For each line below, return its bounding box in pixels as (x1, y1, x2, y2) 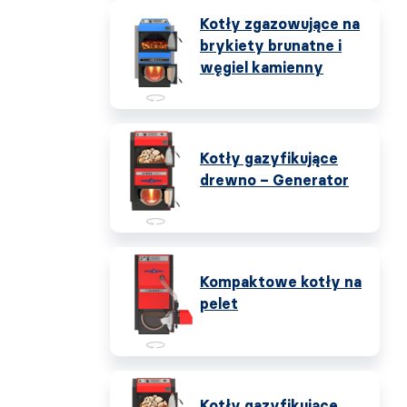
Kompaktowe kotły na (200, 273, 362, 291)
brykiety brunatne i (200, 37, 342, 55)
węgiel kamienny (200, 59, 323, 76)
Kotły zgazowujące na (200, 15, 360, 33)
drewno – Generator (200, 172, 349, 189)
